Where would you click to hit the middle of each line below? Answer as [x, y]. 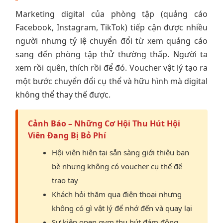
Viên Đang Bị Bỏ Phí [67, 135]
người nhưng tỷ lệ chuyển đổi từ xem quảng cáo [111, 41]
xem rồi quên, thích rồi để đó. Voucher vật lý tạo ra [111, 67]
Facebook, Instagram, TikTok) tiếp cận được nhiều [111, 27]
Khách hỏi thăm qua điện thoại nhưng [117, 194]
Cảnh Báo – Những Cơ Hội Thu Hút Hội [104, 123]
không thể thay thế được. [63, 94]
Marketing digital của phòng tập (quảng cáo [111, 14]
